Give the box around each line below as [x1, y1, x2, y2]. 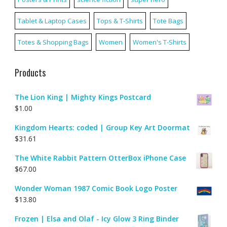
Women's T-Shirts [132, 37, 186, 47]
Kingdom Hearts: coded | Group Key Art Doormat [14, 122, 190, 132]
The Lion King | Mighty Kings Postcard [14, 92, 151, 102]
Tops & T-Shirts [96, 16, 143, 25]
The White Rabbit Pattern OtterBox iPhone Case [14, 153, 186, 163]
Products [14, 65, 46, 79]
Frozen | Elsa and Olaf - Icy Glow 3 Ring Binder [14, 213, 179, 223]
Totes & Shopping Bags [17, 37, 89, 47]
